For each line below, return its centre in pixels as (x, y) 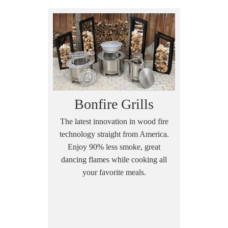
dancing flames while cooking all (114, 159)
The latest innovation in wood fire (114, 121)
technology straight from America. (114, 134)
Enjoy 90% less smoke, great (114, 147)
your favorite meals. (114, 172)
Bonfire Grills (114, 104)
